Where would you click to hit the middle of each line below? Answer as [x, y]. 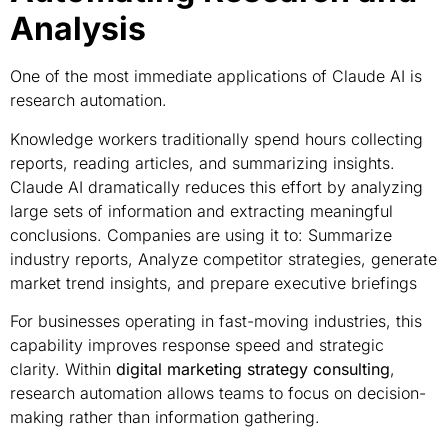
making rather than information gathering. [165, 417]
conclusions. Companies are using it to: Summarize [201, 234]
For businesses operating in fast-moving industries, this [216, 321]
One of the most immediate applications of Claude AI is [216, 76]
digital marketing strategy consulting [253, 369]
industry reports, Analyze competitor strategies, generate [223, 258]
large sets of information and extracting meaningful [201, 210]
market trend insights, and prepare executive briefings [213, 282]
